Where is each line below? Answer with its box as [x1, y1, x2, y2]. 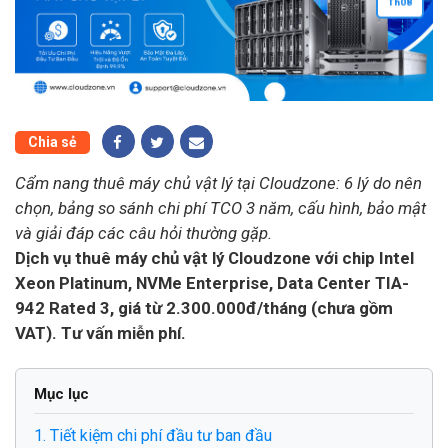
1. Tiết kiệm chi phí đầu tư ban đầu [34, 425, 272, 445]
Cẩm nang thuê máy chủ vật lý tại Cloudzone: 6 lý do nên [15, 173, 422, 194]
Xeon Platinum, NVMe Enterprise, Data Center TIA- [15, 273, 409, 294]
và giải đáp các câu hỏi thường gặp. [15, 223, 272, 244]
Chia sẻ [28, 134, 77, 151]
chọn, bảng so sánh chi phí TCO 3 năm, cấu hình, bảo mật [15, 198, 426, 219]
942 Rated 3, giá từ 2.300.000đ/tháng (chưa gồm [15, 298, 393, 319]
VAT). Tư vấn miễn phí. [15, 323, 186, 344]
